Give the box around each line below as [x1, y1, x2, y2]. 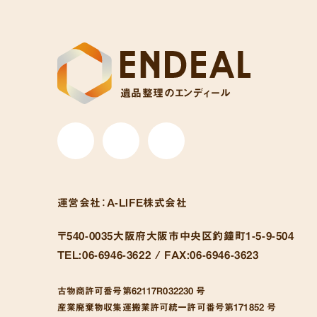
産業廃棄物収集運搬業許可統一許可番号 [57, 302, 224, 312]
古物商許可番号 [57, 286, 122, 296]
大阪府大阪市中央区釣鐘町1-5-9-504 [113, 230, 294, 241]
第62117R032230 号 [122, 286, 206, 296]
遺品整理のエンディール [120, 87, 231, 98]
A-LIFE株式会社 [106, 197, 188, 208]
